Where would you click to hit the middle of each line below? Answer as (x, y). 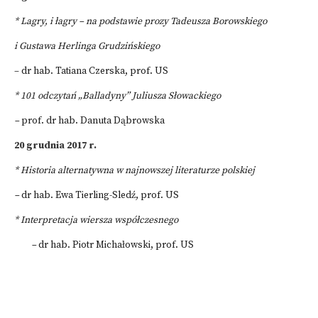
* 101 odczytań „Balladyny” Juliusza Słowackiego (119, 96)
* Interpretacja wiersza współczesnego (96, 220)
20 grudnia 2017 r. (55, 146)
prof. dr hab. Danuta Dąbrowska (93, 121)
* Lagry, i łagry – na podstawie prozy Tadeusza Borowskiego (141, 22)
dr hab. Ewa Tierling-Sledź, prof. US (100, 196)
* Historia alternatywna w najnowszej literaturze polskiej (135, 171)
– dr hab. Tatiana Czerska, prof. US (91, 71)
